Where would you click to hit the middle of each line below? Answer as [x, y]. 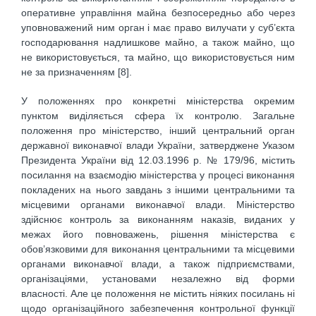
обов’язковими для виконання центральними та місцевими [158, 249]
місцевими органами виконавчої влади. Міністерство [158, 204]
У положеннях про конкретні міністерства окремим [158, 101]
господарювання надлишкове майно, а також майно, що [158, 43]
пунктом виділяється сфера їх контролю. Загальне [158, 115]
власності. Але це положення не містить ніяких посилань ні [158, 293]
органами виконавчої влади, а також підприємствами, [158, 263]
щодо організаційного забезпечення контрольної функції [158, 308]
